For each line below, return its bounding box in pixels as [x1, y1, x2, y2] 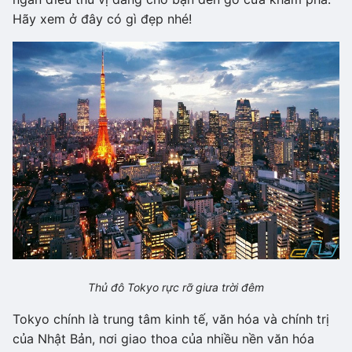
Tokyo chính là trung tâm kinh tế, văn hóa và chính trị [13, 310, 329, 327]
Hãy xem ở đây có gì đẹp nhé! [13, 11, 192, 27]
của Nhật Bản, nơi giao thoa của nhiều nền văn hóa [13, 330, 314, 346]
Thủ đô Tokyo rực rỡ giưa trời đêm [88, 280, 264, 294]
